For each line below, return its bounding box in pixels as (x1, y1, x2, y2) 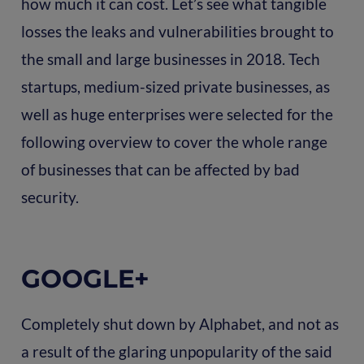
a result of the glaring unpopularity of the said (20, 341, 332, 361)
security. (20, 188, 79, 207)
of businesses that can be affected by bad (20, 160, 300, 180)
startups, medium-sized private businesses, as (20, 77, 330, 97)
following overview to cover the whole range (20, 132, 327, 152)
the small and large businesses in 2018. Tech (20, 50, 320, 69)
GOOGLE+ (20, 262, 149, 294)
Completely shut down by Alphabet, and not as (20, 314, 339, 333)
